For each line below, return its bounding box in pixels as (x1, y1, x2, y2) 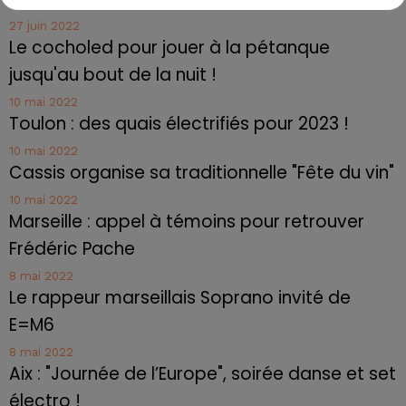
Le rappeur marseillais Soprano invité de (9, 285, 351, 310)
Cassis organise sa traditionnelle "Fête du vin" (9, 159, 394, 185)
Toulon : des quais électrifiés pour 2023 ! (9, 111, 349, 136)
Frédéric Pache (9, 236, 135, 261)
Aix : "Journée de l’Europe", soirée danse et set (9, 361, 396, 386)
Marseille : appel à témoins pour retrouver (9, 208, 364, 234)
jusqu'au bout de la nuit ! (9, 62, 217, 87)
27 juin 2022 (9, 18, 80, 33)
